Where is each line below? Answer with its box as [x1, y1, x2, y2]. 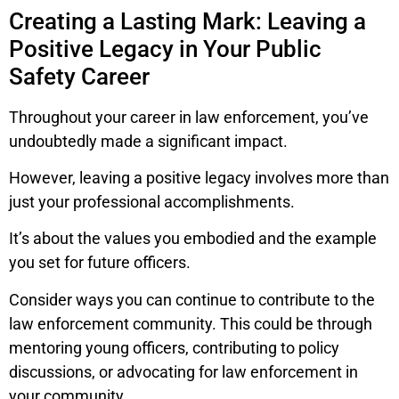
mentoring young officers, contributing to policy [9, 338, 339, 357]
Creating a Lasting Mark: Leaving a [9, 7, 366, 35]
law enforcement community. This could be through [9, 313, 372, 333]
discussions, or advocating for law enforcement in [9, 362, 358, 381]
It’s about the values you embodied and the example [9, 229, 377, 248]
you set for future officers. [9, 253, 191, 273]
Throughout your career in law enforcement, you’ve [9, 107, 369, 126]
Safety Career [9, 62, 150, 90]
